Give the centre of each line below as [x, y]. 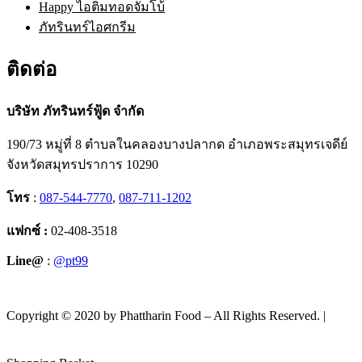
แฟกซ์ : [29, 231]
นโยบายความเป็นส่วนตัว [76, 334]
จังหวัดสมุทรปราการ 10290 [82, 165]
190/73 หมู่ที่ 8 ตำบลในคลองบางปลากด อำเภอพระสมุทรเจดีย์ [177, 145]
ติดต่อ [32, 70]
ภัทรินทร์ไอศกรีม [87, 27]
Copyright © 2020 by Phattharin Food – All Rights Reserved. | [166, 316]
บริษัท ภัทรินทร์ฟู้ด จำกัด [75, 112]
